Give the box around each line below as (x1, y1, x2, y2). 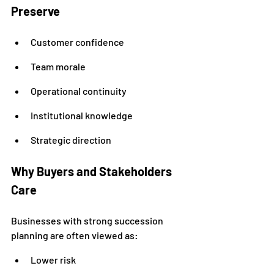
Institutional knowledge (31, 109, 133, 121)
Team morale (31, 61, 86, 72)
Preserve (11, 4, 60, 18)
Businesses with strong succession (11, 215, 165, 226)
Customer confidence (31, 36, 124, 48)
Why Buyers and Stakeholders (11, 164, 174, 179)
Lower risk (31, 254, 76, 265)
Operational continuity (31, 85, 127, 97)
